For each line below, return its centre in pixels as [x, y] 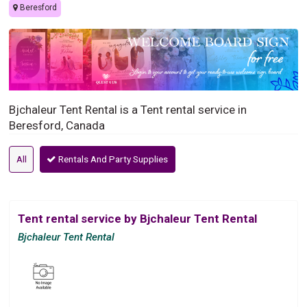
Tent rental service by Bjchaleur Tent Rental [138, 218]
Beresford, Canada [57, 125]
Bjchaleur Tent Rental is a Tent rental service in [128, 109]
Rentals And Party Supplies [112, 159]
